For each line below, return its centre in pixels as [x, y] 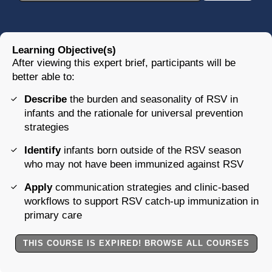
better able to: [43, 77]
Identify [44, 151]
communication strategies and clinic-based [152, 188]
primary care [53, 216]
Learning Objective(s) [64, 50]
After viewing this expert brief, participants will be [124, 63]
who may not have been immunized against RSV [134, 165]
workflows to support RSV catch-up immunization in [141, 202]
